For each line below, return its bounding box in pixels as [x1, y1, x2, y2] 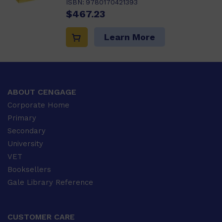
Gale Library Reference [7, 177, 93, 187]
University [7, 139, 43, 148]
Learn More [104, 31, 155, 42]
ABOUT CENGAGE [7, 87, 76, 97]
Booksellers [7, 165, 51, 174]
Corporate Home [7, 100, 69, 110]
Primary [7, 113, 36, 122]
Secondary [7, 126, 46, 135]
